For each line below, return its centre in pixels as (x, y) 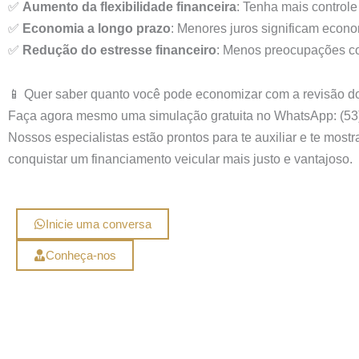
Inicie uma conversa (99, 224)
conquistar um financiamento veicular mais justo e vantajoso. (180, 159)
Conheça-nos (81, 256)
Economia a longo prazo (97, 29)
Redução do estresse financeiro (119, 50)
